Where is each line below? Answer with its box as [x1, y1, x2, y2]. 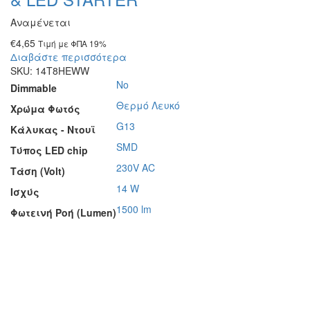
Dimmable [10, 81, 57, 95]
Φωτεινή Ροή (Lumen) [10, 206, 116, 219]
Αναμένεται [10, 15, 71, 29]
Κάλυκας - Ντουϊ [10, 122, 95, 136]
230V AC [116, 161, 155, 174]
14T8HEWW [35, 64, 89, 77]
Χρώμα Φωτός [10, 102, 80, 116]
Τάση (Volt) [10, 164, 65, 178]
